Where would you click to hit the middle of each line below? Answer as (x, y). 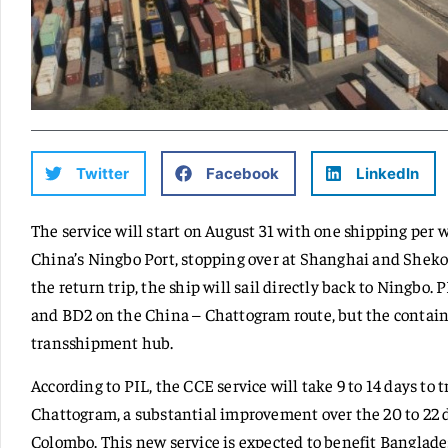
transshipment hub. (102, 342)
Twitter (102, 173)
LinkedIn (387, 173)
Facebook (242, 173)
